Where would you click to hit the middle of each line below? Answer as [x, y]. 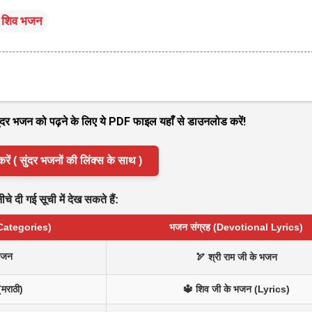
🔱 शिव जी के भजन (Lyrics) [236, 289]
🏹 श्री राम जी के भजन [236, 257]
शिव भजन [22, 21]
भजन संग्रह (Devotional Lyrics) [236, 227]
